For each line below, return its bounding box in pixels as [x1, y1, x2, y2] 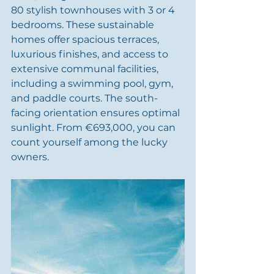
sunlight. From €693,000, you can [11, 122, 178, 133]
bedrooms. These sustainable [11, 19, 157, 31]
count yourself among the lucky [11, 136, 170, 148]
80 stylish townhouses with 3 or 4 [11, 4, 177, 16]
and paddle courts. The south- [11, 92, 158, 104]
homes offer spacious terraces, [11, 34, 161, 45]
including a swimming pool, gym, [11, 78, 176, 89]
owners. [11, 151, 49, 163]
